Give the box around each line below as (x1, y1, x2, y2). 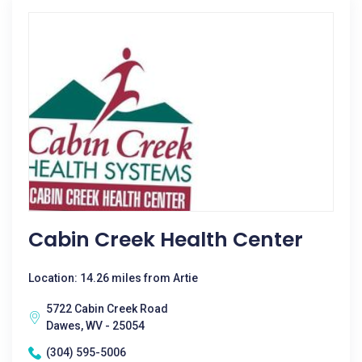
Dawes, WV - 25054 (46, 319, 145, 332)
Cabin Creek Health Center (28, 225, 303, 254)
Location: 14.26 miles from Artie (28, 271, 198, 284)
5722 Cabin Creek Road (46, 302, 168, 315)
